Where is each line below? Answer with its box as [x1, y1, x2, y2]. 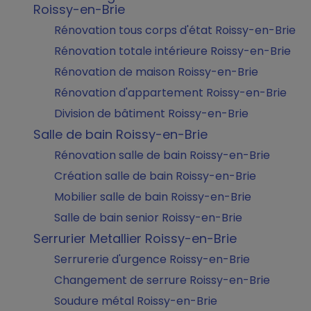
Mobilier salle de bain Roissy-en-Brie [54, 189, 251, 205]
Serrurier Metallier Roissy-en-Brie [33, 230, 237, 247]
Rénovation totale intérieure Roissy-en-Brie [54, 43, 291, 59]
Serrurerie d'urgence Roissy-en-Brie [54, 251, 250, 267]
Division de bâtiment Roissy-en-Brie [54, 106, 249, 121]
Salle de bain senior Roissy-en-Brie [54, 210, 242, 226]
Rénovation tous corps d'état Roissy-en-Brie [54, 22, 296, 38]
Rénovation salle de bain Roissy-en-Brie [54, 147, 270, 163]
